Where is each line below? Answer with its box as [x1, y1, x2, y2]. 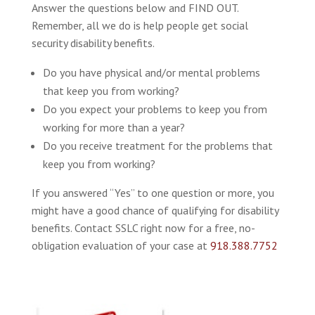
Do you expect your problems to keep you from [42, 101, 267, 116]
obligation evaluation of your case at [31, 238, 210, 252]
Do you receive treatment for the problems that [42, 138, 273, 153]
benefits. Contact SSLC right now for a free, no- [31, 220, 255, 235]
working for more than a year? [42, 120, 185, 134]
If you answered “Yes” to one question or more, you [31, 185, 274, 200]
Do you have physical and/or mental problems [42, 65, 260, 79]
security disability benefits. [31, 35, 155, 50]
